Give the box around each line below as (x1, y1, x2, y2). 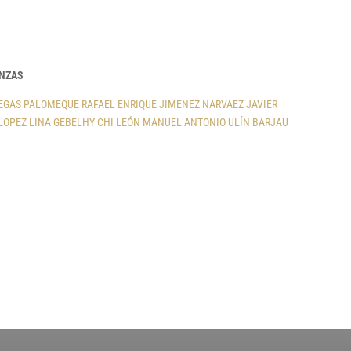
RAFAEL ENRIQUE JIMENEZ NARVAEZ (81, 98, 244, 111)
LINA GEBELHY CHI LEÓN (28, 116, 140, 129)
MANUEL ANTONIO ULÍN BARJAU (142, 116, 288, 129)
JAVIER (245, 98, 277, 111)
